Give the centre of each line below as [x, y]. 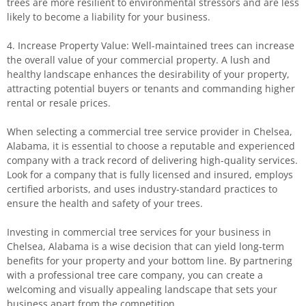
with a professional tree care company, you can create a [135, 275]
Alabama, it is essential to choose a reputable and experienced [151, 146]
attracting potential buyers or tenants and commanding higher [151, 88]
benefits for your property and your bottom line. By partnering [150, 261]
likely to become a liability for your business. [109, 17]
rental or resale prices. [59, 103]
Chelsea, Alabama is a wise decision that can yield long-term [145, 246]
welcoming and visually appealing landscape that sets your [142, 289]
